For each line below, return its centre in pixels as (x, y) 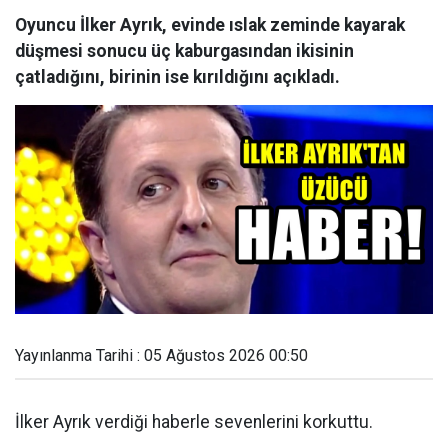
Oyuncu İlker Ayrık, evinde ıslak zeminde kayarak (210, 25)
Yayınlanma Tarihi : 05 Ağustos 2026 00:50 (161, 355)
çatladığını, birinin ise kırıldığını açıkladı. (177, 77)
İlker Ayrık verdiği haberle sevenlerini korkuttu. (196, 422)
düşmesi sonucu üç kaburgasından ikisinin (184, 51)
